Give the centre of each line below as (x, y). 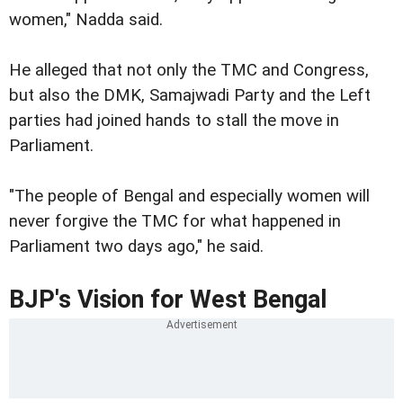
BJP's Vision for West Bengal (168, 299)
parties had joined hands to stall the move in (174, 121)
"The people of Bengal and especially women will (189, 197)
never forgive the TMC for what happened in (175, 222)
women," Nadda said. (86, 20)
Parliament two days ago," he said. (136, 247)
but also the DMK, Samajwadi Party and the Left (190, 96)
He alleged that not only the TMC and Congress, (189, 71)
